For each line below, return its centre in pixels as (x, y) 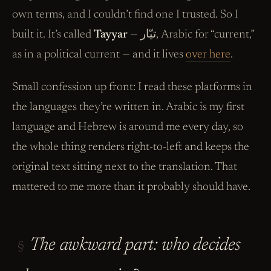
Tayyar (111, 34)
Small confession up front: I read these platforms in (132, 88)
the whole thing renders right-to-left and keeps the (131, 148)
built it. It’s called (53, 34)
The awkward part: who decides (135, 246)
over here (208, 54)
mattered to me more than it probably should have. (131, 188)
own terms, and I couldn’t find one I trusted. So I (125, 15)
